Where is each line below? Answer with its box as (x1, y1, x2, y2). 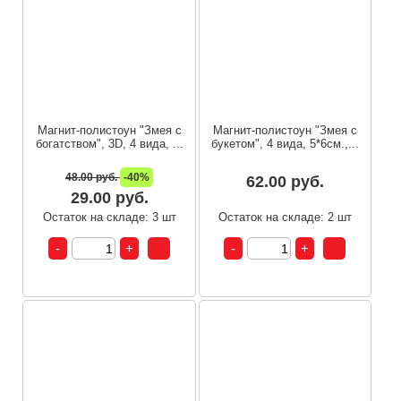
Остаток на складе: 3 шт (42, 210, 176, 225)
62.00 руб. (245, 173, 324, 192)
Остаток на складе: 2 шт (218, 210, 352, 225)
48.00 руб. (65, 171, 121, 184)
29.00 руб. (70, 189, 149, 208)
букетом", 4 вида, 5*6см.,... (210, 137, 359, 151)
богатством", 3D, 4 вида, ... (35, 137, 183, 151)
